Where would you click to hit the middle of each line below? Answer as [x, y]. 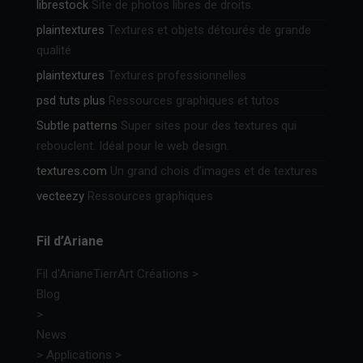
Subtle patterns [77, 125]
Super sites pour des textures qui [207, 125]
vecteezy [60, 196]
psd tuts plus [71, 100]
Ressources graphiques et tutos [192, 100]
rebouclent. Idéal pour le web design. [133, 145]
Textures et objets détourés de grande [208, 30]
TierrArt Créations [141, 273]
